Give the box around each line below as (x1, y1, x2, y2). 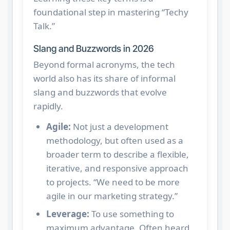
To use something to (89, 207, 174, 220)
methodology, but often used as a (46, 134, 183, 146)
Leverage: (46, 207, 89, 220)
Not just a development (70, 120, 168, 132)
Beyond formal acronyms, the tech (33, 58, 175, 70)
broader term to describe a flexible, (46, 148, 189, 160)
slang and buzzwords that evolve (33, 86, 167, 98)
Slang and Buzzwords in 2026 (33, 43, 154, 54)
